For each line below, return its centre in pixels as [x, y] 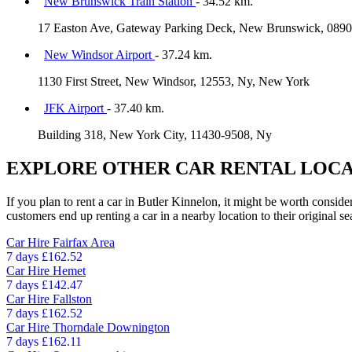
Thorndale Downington [111, 327]
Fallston [72, 299]
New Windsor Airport [99, 54]
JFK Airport [75, 108]
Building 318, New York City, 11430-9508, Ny [155, 134]
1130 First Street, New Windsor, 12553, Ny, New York [174, 81]
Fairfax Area [84, 242]
